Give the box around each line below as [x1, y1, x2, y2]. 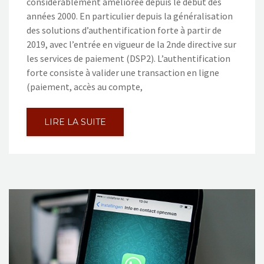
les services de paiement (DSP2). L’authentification [27, 52, 230, 65]
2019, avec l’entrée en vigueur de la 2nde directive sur [27, 38, 236, 51]
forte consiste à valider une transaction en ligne [27, 67, 219, 79]
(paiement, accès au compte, [27, 81, 143, 93]
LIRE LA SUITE [44, 117, 106, 128]
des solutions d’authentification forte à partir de [27, 24, 222, 37]
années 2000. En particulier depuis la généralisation [27, 10, 233, 22]
